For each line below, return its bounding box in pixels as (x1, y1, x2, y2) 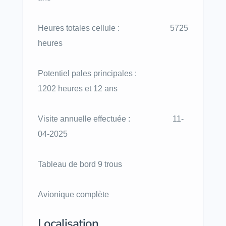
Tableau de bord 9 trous (38, 160, 122, 168)
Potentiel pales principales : (38, 69, 171, 78)
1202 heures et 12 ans (38, 84, 118, 93)
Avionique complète (38, 190, 109, 199)
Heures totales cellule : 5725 (38, 24, 188, 32)
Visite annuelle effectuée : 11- (38, 115, 184, 123)
